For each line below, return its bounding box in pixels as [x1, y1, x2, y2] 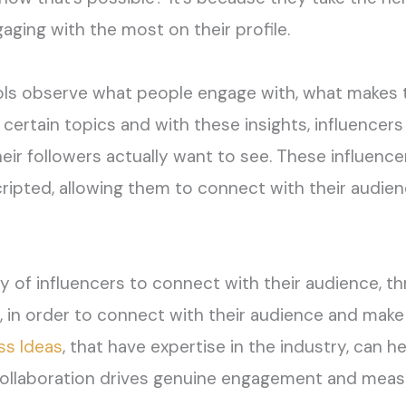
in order [6, 304, 74, 327]
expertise [150, 335, 226, 359]
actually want [105, 145, 213, 169]
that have [64, 335, 150, 359]
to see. [212, 145, 272, 169]
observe [21, 82, 88, 105]
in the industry [229, 335, 346, 359]
